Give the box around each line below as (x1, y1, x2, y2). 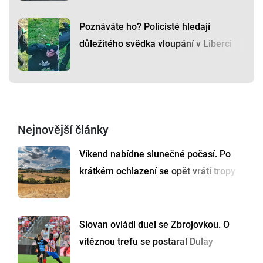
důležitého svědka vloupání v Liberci (79, 38, 232, 49)
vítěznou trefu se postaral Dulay (79, 235, 213, 247)
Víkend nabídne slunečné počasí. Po (79, 148, 231, 160)
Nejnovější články (18, 122, 109, 137)
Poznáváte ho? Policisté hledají (79, 21, 210, 32)
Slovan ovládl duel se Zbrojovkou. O (79, 218, 230, 230)
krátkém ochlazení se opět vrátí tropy (79, 165, 235, 177)
